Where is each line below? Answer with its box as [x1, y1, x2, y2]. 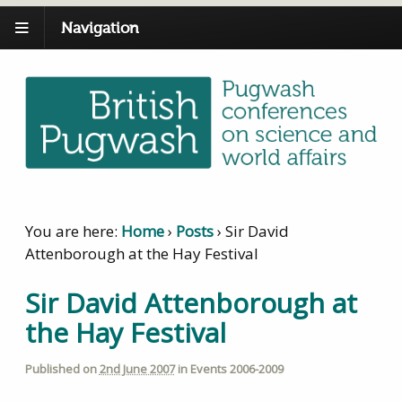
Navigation [61, 21, 139, 37]
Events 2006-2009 [189, 360, 284, 377]
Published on [24, 360, 100, 377]
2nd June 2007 [99, 360, 175, 377]
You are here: [24, 221, 118, 242]
